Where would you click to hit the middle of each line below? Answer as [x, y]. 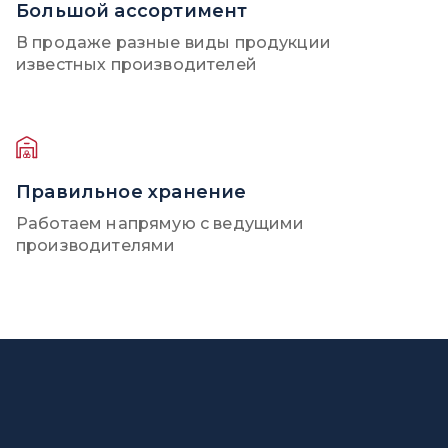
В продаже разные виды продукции [173, 42]
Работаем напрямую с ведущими [160, 223]
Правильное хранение [131, 192]
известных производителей [136, 64]
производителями [95, 245]
